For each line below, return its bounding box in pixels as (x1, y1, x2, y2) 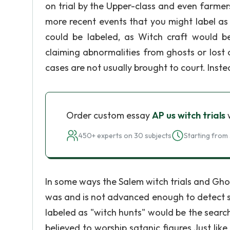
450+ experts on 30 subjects (79, 131, 171, 140)
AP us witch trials (152, 109, 225, 121)
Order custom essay (66, 109, 152, 121)
